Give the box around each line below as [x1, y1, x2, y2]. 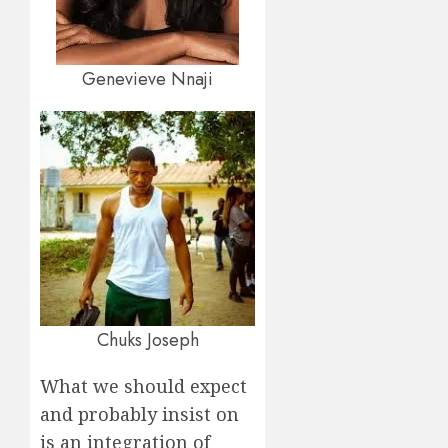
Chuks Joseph [96, 327, 199, 354]
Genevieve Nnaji [82, 66, 214, 93]
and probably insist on [40, 402, 239, 427]
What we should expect [40, 374, 247, 399]
